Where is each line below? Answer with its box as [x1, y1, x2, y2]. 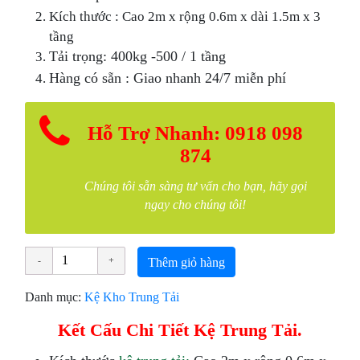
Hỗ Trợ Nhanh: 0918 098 [88, 123, 303, 144]
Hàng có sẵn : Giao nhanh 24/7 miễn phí [49, 71, 291, 86]
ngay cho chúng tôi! [145, 198, 246, 211]
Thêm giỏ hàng [148, 255, 226, 268]
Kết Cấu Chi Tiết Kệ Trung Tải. [58, 320, 302, 338]
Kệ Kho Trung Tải [84, 289, 180, 303]
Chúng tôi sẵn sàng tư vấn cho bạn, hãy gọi [84, 179, 307, 193]
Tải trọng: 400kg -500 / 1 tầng [49, 49, 227, 64]
